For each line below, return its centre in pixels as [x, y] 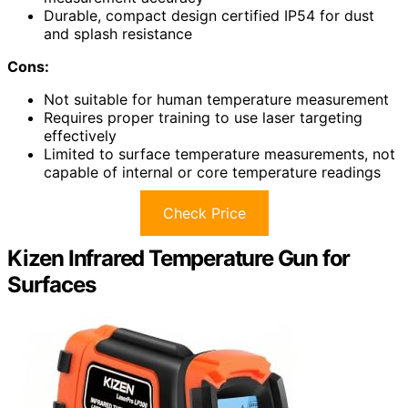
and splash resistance [118, 33]
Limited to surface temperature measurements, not [219, 153]
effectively [80, 135]
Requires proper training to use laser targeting [203, 117]
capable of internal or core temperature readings [212, 172]
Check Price [204, 213]
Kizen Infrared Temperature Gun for [179, 258]
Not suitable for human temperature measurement [216, 99]
